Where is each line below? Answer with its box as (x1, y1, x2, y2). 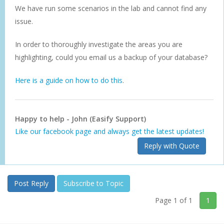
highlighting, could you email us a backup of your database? (15, 52, 207, 62)
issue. (15, 16, 33, 26)
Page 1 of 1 (155, 195, 192, 205)
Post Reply (14, 178, 48, 188)
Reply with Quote (144, 140, 199, 150)
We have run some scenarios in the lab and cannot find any (15, 3, 206, 13)
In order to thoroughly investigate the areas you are (15, 39, 182, 49)
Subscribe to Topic (63, 178, 123, 188)
